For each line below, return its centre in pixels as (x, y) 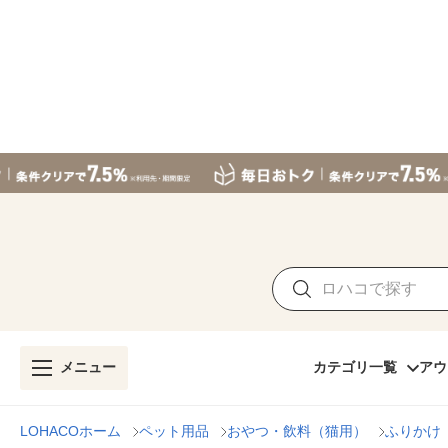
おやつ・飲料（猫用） (297, 431)
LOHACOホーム (70, 431)
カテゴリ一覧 (355, 367)
